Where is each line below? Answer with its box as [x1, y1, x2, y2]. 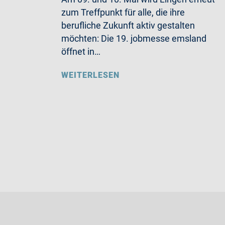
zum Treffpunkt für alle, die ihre [61, 7, 185, 18]
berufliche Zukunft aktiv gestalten [61, 20, 195, 31]
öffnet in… [61, 46, 100, 57]
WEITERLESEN [61, 70, 120, 80]
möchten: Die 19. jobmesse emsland [61, 33, 206, 44]
